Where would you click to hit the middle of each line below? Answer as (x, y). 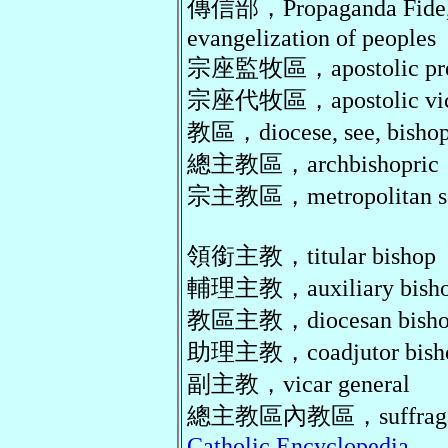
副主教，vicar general (298, 383)
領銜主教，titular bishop (311, 255)
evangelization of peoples (311, 37)
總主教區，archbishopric (313, 163)
